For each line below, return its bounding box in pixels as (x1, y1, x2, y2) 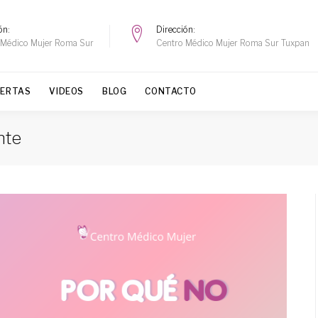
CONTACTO (145, 86, 197, 97)
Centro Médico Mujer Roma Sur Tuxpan (156, 37, 309, 48)
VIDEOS (49, 86, 84, 97)
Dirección (156, 23, 193, 35)
